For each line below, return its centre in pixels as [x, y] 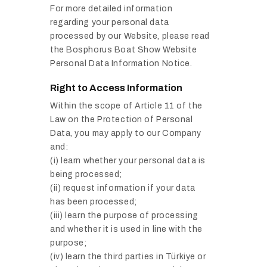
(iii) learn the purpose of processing [124, 216]
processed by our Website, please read [130, 36]
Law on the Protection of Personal [122, 120]
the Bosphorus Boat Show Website [124, 50]
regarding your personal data [110, 23]
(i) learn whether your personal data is [128, 161]
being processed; [86, 175]
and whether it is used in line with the [126, 229]
